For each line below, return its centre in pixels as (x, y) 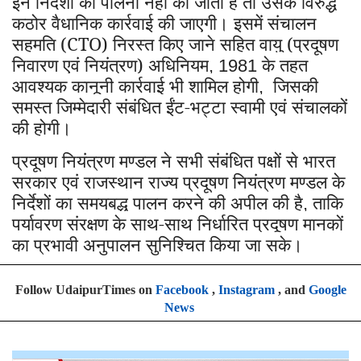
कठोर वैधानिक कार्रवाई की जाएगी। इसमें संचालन (164, 23)
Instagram (246, 290)
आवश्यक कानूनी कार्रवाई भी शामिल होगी (135, 86)
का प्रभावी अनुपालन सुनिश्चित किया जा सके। (158, 245)
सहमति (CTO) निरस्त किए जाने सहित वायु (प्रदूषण (175, 44)
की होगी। (42, 128)
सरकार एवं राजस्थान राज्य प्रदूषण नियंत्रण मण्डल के (178, 182)
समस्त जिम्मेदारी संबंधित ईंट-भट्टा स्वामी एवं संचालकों (180, 107)
